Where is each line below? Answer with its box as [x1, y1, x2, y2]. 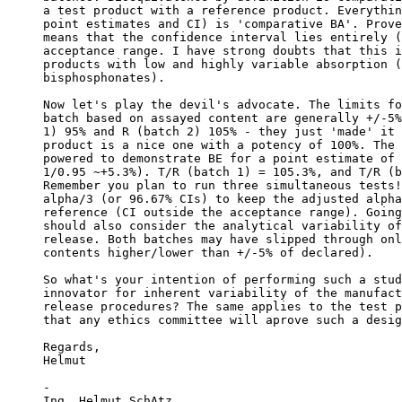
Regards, [43, 340, 100, 354]
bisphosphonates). [43, 71, 165, 85]
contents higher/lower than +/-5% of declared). [43, 246, 373, 260]
